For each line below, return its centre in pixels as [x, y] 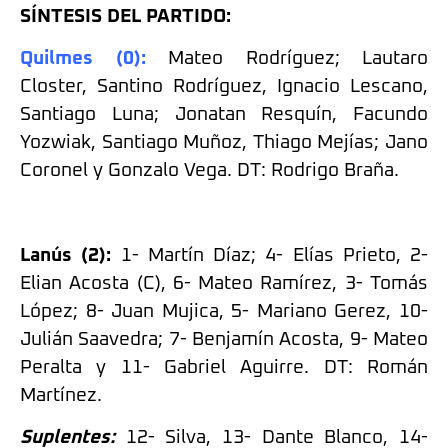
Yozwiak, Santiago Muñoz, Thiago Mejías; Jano [224, 143]
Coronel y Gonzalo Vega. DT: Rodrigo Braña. [209, 171]
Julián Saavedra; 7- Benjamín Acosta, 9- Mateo [224, 339]
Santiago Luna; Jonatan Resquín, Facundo [224, 115]
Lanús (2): [66, 255]
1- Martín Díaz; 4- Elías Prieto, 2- [274, 255]
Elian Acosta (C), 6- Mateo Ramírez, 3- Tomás [224, 283]
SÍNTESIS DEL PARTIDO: [125, 16]
